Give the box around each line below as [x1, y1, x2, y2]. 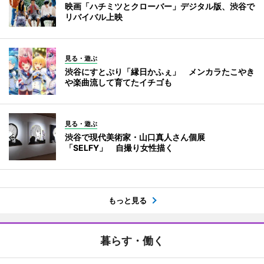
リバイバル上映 [65, 12, 123, 22]
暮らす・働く [100, 235, 164, 247]
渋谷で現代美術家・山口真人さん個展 [65, 132, 205, 143]
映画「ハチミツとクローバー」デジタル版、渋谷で [65, 1, 255, 12]
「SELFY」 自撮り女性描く [65, 143, 173, 153]
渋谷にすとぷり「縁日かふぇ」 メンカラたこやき [65, 67, 255, 77]
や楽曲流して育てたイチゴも [65, 77, 172, 88]
